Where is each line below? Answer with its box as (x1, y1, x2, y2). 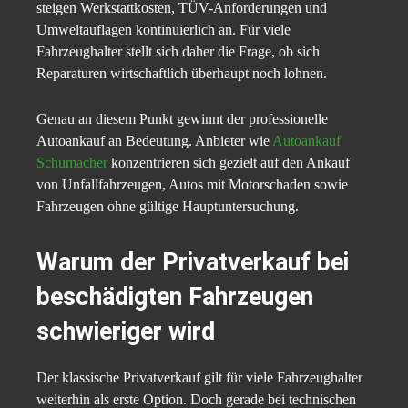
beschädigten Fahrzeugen (36, 282, 313, 312)
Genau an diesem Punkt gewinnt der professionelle (36, 111, 328, 127)
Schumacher (36, 155, 107, 171)
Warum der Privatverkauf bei (36, 248, 349, 278)
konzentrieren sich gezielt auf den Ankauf (107, 155, 350, 171)
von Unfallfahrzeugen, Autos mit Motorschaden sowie (36, 177, 348, 193)
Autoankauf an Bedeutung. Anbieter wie (36, 133, 272, 149)
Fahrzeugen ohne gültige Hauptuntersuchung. (36, 199, 299, 215)
